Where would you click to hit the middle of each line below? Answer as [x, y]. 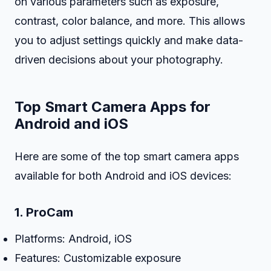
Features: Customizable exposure [98, 258]
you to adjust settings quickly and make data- [129, 40]
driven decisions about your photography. [119, 60]
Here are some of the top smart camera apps [127, 156]
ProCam [50, 212]
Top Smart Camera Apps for [113, 107]
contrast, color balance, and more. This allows [130, 21]
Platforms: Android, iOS [73, 239]
